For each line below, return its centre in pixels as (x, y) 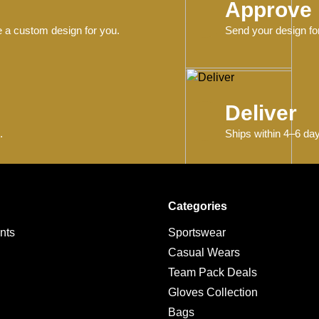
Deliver (261, 113)
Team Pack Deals (213, 273)
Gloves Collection (213, 293)
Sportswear (197, 233)
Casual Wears (204, 253)
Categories (198, 206)
